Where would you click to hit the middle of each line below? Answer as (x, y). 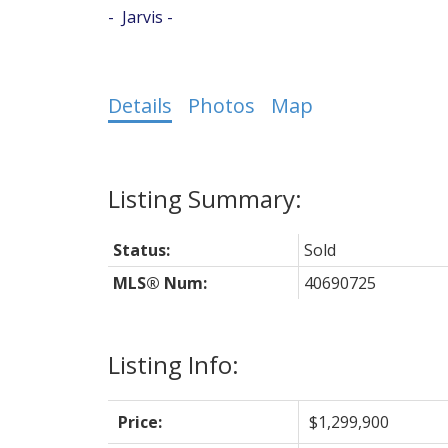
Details (139, 105)
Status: (141, 249)
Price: (139, 421)
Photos (221, 105)
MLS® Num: (159, 282)
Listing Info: (173, 364)
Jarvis (142, 16)
